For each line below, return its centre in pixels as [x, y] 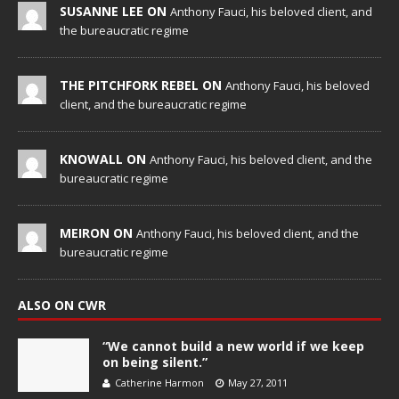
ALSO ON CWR [62, 305]
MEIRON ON [98, 232]
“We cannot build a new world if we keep [233, 346]
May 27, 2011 [258, 382]
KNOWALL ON [105, 159]
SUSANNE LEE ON [115, 11]
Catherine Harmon [159, 382]
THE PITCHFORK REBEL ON [142, 85]
